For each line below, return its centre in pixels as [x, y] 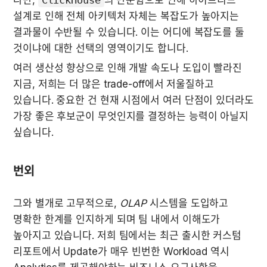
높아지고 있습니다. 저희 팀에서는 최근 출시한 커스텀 [128, 236]
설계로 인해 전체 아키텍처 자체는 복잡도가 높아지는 [126, 16]
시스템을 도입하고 [188, 204]
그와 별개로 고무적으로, [66, 204]
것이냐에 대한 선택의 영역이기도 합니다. [101, 49]
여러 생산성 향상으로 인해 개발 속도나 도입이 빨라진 [128, 68]
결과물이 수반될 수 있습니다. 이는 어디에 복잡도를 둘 [129, 32]
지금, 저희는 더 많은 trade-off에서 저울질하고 [114, 84]
